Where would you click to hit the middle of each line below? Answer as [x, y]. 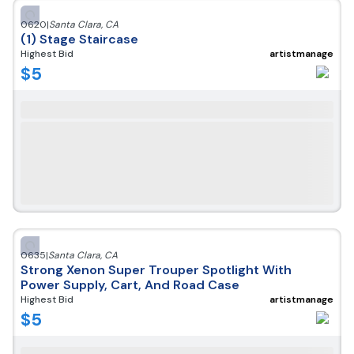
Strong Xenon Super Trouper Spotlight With [156, 270]
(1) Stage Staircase [79, 39]
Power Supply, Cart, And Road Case [130, 285]
